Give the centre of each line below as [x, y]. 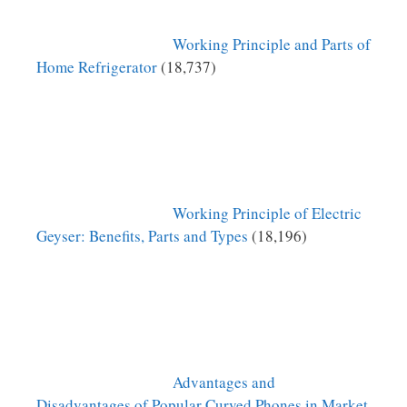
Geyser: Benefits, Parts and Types [142, 236]
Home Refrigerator [97, 67]
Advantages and [224, 382]
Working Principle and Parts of [272, 45]
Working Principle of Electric [267, 213]
